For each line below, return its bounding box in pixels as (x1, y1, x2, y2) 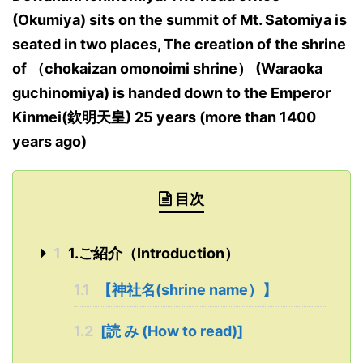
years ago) (12, 132, 87, 150)
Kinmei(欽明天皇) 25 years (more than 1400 (12, 108, 316, 126)
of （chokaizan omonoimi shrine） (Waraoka (12, 59, 322, 77)
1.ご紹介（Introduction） (64, 244, 239, 262)
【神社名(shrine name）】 (94, 280, 277, 298)
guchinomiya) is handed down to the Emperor (12, 83, 331, 101)
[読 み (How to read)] (97, 322, 243, 340)
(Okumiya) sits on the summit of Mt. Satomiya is (12, 11, 347, 28)
